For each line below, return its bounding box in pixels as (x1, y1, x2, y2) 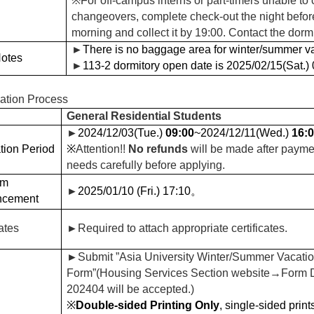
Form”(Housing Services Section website (67, 266, 270, 279)
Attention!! (76, 142, 128, 155)
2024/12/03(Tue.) (78, 126, 165, 139)
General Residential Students (67, 109, 221, 122)
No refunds (128, 142, 191, 155)
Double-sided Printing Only (76, 299, 219, 311)
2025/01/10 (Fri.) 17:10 (78, 184, 191, 197)
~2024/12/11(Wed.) (194, 126, 292, 139)
